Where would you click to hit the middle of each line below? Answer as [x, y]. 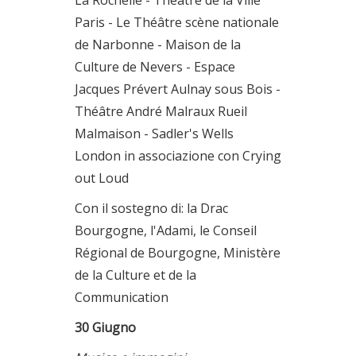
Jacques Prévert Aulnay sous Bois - [178, 89]
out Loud [102, 178]
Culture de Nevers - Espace [155, 67]
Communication [122, 297]
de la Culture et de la [135, 275]
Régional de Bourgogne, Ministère [178, 253]
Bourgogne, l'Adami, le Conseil [166, 230]
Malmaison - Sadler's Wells [154, 133]
